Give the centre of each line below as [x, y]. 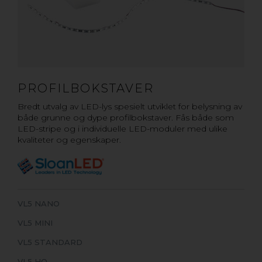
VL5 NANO [39, 204]
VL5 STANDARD [50, 242]
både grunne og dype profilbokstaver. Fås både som [126, 118]
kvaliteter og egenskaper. [69, 140]
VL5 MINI [35, 223]
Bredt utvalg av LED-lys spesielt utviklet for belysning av [130, 107]
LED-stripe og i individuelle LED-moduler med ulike [123, 129]
